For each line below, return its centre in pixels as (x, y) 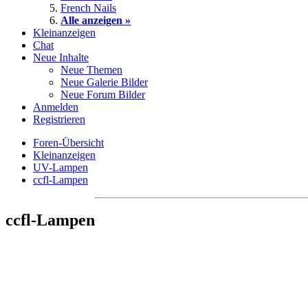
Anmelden (56, 107)
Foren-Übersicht (68, 142)
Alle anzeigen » (96, 20)
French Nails (88, 8)
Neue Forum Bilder (103, 94)
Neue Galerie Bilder (104, 82)
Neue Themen (91, 69)
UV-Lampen (60, 167)
